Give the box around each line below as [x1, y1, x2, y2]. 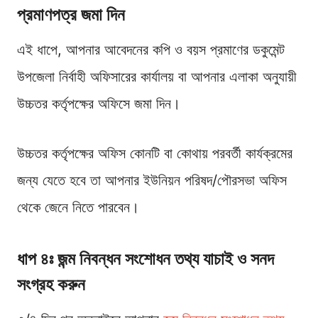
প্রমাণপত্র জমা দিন [17, 4, 125, 25]
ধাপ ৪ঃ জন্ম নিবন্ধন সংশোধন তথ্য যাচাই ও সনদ [17, 248, 274, 269]
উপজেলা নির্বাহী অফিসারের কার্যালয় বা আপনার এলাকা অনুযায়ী [17, 67, 297, 85]
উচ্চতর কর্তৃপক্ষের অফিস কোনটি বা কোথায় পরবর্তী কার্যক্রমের [17, 144, 292, 162]
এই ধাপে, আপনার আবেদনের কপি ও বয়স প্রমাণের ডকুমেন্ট [17, 40, 285, 58]
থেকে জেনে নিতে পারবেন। [17, 198, 139, 216]
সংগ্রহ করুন [17, 273, 85, 295]
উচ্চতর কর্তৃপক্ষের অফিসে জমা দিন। [17, 94, 180, 112]
